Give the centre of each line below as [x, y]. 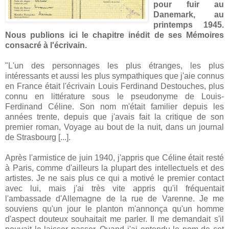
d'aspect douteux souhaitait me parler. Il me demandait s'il [114, 219]
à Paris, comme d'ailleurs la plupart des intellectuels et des [114, 168]
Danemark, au [189, 14]
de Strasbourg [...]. [38, 137]
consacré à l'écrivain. [46, 45]
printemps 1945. [189, 25]
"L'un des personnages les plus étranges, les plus [114, 65]
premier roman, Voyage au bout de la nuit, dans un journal [114, 127]
